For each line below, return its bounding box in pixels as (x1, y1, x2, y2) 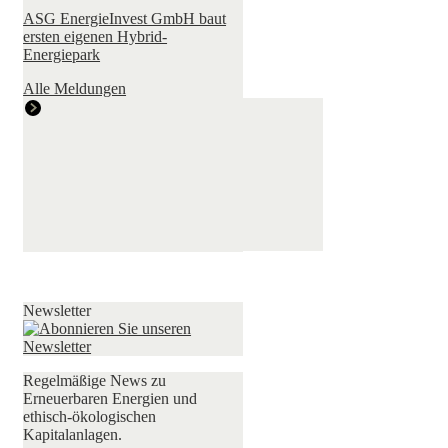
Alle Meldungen (23, 80, 127, 98)
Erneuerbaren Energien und (23, 390, 198, 408)
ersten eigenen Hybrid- (23, 28, 168, 46)
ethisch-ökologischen (23, 408, 157, 426)
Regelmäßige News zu (23, 372, 167, 390)
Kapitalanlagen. (23, 426, 123, 444)
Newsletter (23, 302, 92, 320)
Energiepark (23, 46, 101, 64)
